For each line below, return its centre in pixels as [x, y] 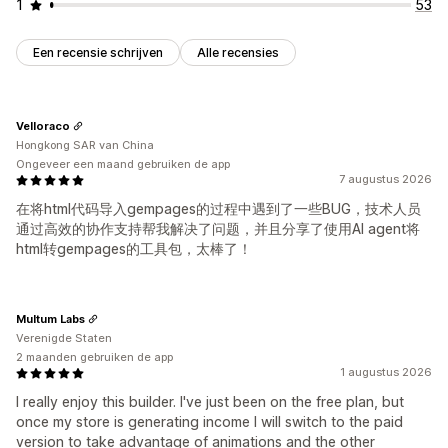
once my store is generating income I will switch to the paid [209, 422]
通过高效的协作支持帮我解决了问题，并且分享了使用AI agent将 [218, 229]
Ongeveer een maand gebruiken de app [123, 164]
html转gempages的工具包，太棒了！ [134, 249]
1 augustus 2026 [386, 372]
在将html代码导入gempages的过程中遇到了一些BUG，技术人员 [218, 209]
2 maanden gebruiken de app [94, 357]
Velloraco [43, 125]
